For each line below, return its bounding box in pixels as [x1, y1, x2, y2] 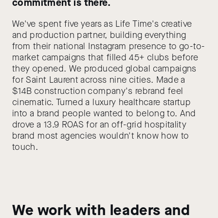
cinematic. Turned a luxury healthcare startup [12, 96, 191, 108]
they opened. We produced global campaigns [12, 63, 197, 74]
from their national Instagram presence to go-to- [12, 40, 205, 52]
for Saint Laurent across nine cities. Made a [12, 74, 185, 86]
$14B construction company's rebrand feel [12, 85, 183, 97]
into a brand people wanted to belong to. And [12, 108, 196, 119]
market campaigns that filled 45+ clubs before [12, 52, 199, 63]
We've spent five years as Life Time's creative [12, 18, 192, 30]
